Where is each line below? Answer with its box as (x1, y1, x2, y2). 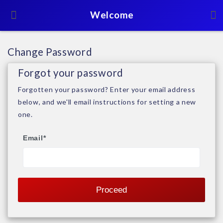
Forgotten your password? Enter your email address (18, 85, 196, 94)
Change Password (7, 46, 93, 58)
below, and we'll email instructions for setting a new (18, 98, 197, 106)
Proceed (96, 185, 127, 195)
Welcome (90, 9, 134, 20)
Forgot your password (18, 66, 123, 79)
